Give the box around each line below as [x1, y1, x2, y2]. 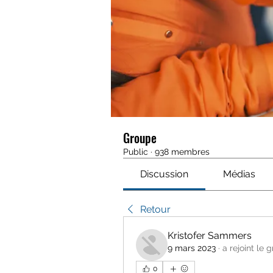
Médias [222, 168, 255, 180]
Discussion [140, 168, 189, 180]
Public [123, 147, 148, 157]
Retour [140, 204, 171, 215]
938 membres [155, 147, 210, 157]
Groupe [123, 129, 157, 147]
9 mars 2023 [168, 243, 216, 253]
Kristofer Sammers [168, 230, 252, 241]
